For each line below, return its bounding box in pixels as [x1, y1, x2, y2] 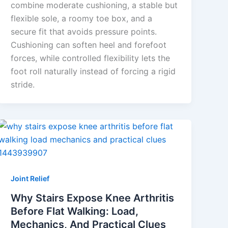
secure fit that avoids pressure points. [11, 26, 157, 37]
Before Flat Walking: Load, [11, 205, 139, 217]
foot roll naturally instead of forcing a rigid [11, 66, 176, 76]
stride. [11, 79, 35, 90]
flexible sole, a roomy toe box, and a [11, 13, 153, 23]
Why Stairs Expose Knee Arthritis [11, 191, 175, 204]
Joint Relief [11, 174, 50, 183]
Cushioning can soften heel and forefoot [11, 39, 167, 50]
